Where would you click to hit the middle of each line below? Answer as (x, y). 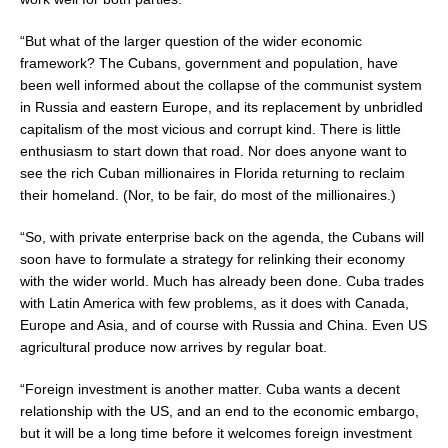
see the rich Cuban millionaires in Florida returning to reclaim (212, 172)
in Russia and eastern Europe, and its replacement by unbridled (221, 106)
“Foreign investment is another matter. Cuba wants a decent (210, 388)
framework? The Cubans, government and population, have (209, 62)
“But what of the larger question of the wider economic (191, 40)
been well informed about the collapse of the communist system (221, 84)
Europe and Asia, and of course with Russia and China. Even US (223, 324)
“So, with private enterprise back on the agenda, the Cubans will (222, 236)
